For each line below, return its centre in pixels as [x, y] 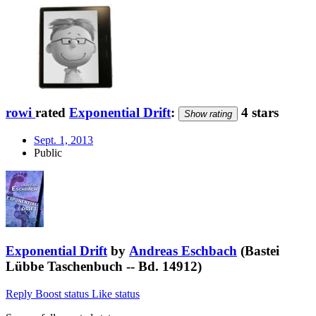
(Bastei [258, 250]
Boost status [62, 293]
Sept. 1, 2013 [63, 140]
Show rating [208, 114]
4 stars [258, 112]
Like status [116, 293]
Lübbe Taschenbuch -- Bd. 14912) [104, 266]
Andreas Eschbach [183, 250]
